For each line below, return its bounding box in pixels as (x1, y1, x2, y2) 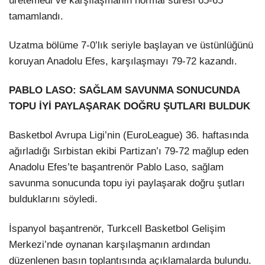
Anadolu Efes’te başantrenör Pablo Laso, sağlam (9, 161, 224, 173)
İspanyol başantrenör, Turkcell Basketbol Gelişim (9, 222, 225, 234)
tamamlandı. (9, 11, 63, 22)
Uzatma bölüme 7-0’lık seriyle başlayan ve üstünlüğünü (9, 40, 253, 51)
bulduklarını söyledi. (9, 193, 98, 205)
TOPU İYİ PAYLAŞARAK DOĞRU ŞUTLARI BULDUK (9, 101, 250, 112)
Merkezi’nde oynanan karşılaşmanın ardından (9, 238, 210, 250)
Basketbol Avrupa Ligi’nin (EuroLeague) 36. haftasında (9, 130, 248, 141)
